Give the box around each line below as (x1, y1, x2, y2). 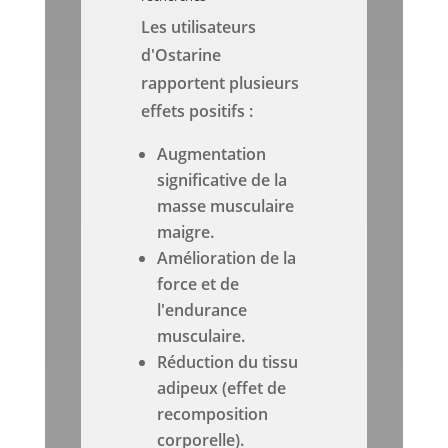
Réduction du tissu (157, 351, 299, 374)
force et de (157, 273, 240, 296)
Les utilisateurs (141, 16, 257, 39)
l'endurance (157, 299, 248, 322)
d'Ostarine (141, 44, 222, 67)
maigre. (157, 221, 215, 244)
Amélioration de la (157, 247, 297, 270)
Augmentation (157, 143, 267, 166)
